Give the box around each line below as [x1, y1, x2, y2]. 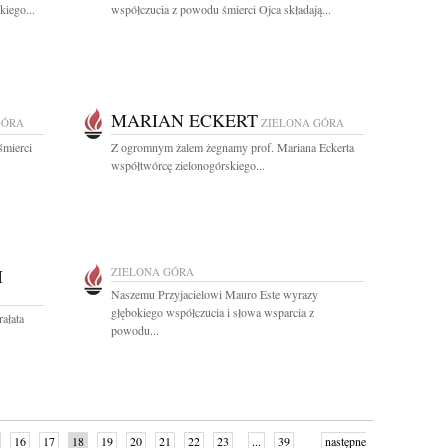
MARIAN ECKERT [111, 108, 258, 132]
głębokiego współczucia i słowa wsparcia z [111, 304, 314, 320]
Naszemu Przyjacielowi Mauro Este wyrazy [111, 286, 318, 302]
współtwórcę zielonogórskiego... [111, 157, 265, 173]
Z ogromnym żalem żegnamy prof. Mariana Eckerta [111, 139, 354, 155]
